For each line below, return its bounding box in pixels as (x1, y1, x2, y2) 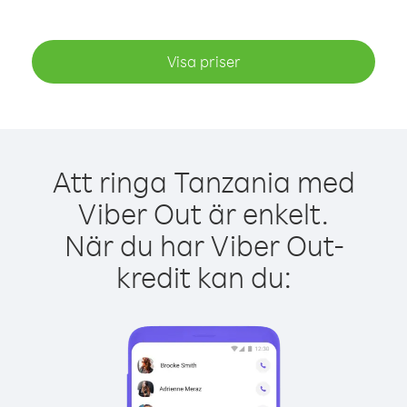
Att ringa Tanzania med (52, 163, 355, 200)
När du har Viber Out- (64, 226, 343, 263)
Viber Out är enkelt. (78, 194, 329, 232)
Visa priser (166, 52, 241, 71)
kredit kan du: (115, 258, 292, 295)
